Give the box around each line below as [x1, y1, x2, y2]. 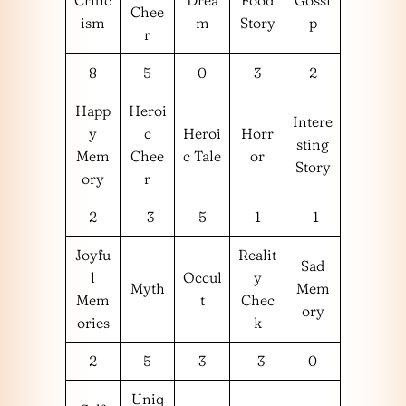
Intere [293, 111, 333, 130]
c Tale [183, 146, 221, 165]
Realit [238, 245, 276, 264]
